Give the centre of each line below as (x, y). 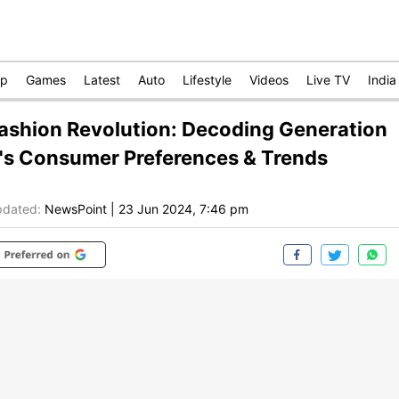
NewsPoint (76, 209)
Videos (269, 80)
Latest (102, 80)
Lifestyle (207, 80)
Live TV (328, 80)
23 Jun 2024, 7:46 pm (183, 209)
